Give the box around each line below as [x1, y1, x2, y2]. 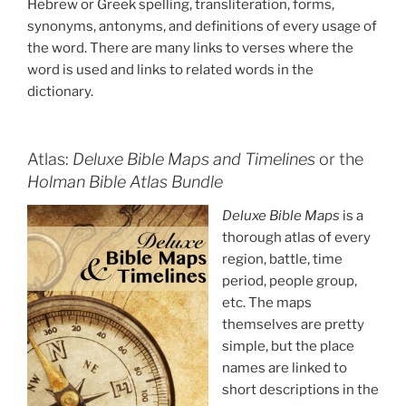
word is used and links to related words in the [27, 62, 314, 79]
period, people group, [222, 273, 357, 290]
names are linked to [222, 360, 347, 377]
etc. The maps [222, 295, 312, 312]
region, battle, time [222, 251, 343, 268]
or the [315, 149, 363, 169]
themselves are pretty [222, 316, 364, 333]
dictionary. [27, 83, 93, 101]
